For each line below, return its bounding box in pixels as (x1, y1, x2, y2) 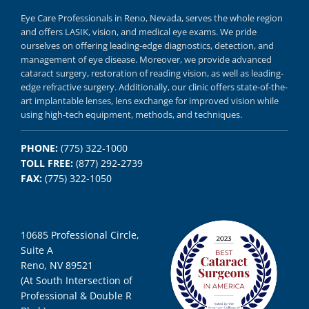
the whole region (211, 11, 283, 24)
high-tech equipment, (44, 108, 135, 121)
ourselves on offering (20, 39, 108, 52)
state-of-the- (236, 80, 288, 93)
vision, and (92, 25, 139, 38)
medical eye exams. (138, 25, 220, 38)
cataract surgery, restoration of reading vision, (20, 66, 211, 79)
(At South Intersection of (20, 274, 132, 288)
